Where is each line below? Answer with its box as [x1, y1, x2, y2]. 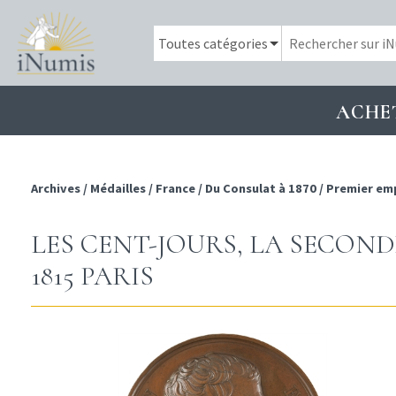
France [156, 180, 195, 197]
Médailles [90, 180, 146, 197]
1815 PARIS [31, 260, 154, 293]
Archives [31, 180, 83, 197]
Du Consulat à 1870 [205, 180, 316, 197]
